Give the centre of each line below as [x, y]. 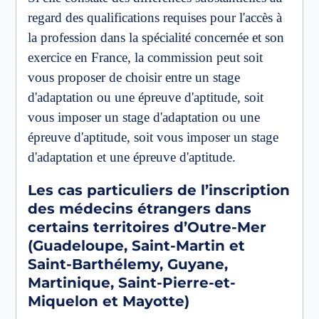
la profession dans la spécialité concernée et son [156, 37]
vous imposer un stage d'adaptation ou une [144, 117]
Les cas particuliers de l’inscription [159, 190]
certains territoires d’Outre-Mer [147, 227]
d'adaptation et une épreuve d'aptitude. [132, 157]
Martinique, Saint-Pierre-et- [132, 282]
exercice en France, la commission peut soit [145, 57]
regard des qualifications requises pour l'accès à [155, 17]
